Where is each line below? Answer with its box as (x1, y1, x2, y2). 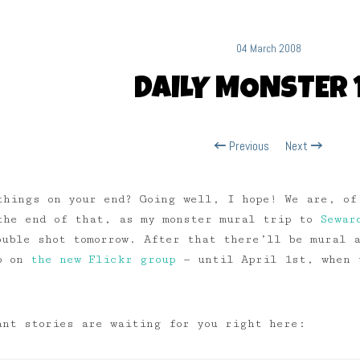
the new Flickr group (31, 253, 176, 266)
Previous (226, 138, 269, 154)
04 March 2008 (235, 41, 301, 55)
